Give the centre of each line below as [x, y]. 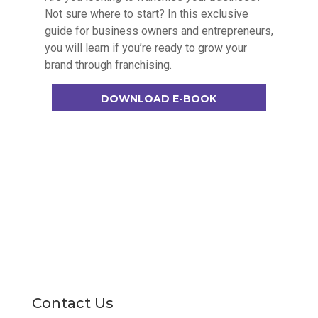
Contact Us [72, 303]
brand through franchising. [108, 65]
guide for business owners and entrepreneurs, [159, 31]
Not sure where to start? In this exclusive [146, 14]
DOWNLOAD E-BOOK [159, 99]
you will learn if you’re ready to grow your [146, 48]
